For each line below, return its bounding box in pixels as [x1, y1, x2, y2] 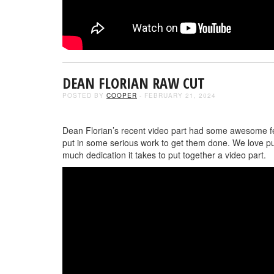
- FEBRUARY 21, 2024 [137, 91, 216, 100]
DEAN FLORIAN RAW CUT [62, 73, 205, 93]
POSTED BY [62, 91, 106, 100]
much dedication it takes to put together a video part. [62, 149, 266, 161]
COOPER [106, 91, 137, 100]
